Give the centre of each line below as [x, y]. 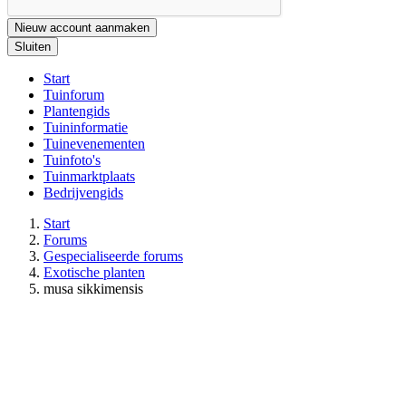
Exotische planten [94, 272]
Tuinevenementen [94, 143]
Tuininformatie [86, 127]
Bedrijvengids [83, 192]
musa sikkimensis [93, 288]
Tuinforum [74, 94]
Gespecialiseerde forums [113, 256]
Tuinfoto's [72, 159]
